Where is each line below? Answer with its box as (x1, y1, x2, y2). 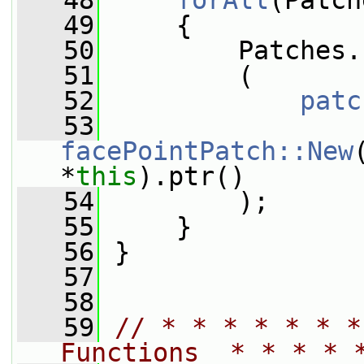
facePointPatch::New (60, 136, 353, 166)
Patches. (99, 36, 362, 65)
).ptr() (137, 162, 245, 191)
